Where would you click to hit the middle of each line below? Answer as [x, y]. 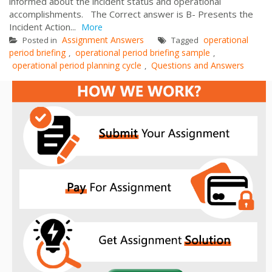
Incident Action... [44, 26]
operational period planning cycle [77, 65]
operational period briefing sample [143, 52]
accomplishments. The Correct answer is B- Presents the [131, 14]
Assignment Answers [103, 39]
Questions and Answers [198, 65]
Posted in [40, 40]
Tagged [185, 40]
